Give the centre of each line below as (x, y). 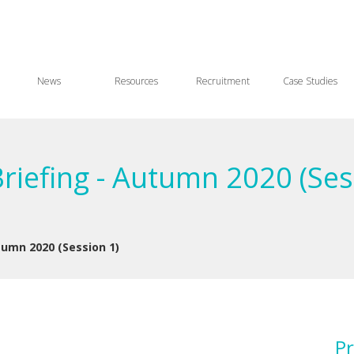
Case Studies (310, 81)
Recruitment (223, 81)
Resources (136, 81)
